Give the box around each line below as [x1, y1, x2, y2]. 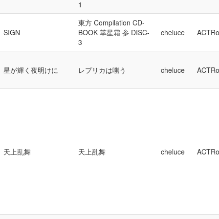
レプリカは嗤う [78, 65, 126, 75]
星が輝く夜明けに [3, 65, 58, 75]
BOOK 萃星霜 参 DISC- [78, 27, 150, 37]
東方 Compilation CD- [78, 18, 145, 27]
